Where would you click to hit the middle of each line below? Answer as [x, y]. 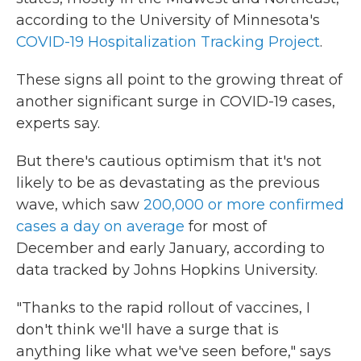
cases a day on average [100, 226]
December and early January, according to [170, 248]
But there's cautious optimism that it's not [169, 161]
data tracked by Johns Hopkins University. [167, 270]
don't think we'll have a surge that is [147, 330]
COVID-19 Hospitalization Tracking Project [168, 42]
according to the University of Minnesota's [168, 20]
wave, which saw [78, 205]
